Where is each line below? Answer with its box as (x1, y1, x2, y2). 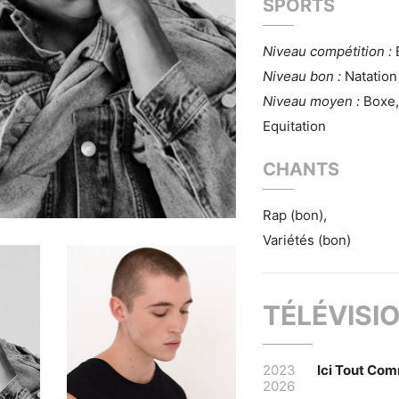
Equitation (263, 118, 326, 134)
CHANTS (263, 159, 339, 180)
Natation (345, 68, 397, 85)
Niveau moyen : (263, 93, 363, 110)
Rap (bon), (263, 207, 327, 224)
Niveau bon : (263, 68, 345, 85)
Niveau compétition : (263, 43, 395, 60)
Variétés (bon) (263, 232, 351, 248)
